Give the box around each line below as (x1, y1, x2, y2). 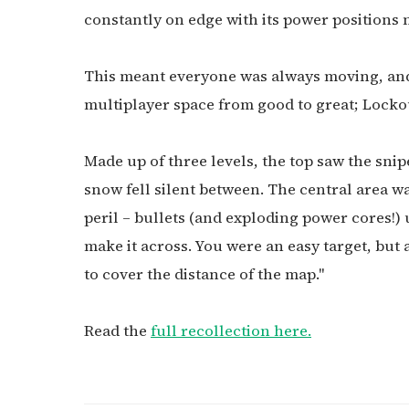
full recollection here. (151, 320, 311, 341)
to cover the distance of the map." (84, 263, 324, 285)
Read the (84, 320, 151, 341)
